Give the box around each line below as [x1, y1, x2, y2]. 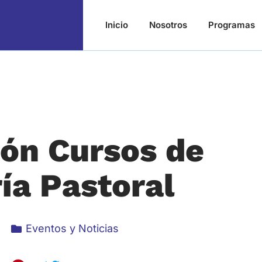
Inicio [105, 19, 128, 30]
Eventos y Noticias [26, 222, 119, 235]
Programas [208, 19, 255, 30]
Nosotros [149, 19, 187, 30]
